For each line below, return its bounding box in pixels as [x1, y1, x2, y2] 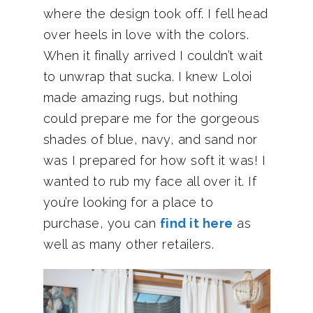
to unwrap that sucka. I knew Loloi [43, 69, 252, 84]
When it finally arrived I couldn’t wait [43, 48, 263, 63]
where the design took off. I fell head [43, 6, 268, 21]
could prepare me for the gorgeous [43, 111, 259, 126]
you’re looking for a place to [43, 195, 213, 210]
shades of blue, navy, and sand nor [43, 132, 258, 147]
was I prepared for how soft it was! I [43, 153, 265, 168]
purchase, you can [43, 216, 160, 231]
